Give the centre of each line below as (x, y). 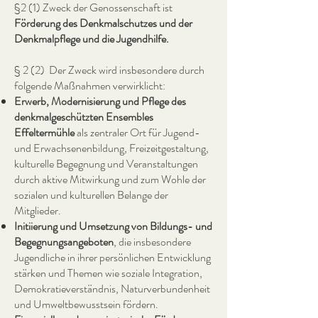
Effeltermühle (45, 132)
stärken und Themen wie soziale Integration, (108, 273)
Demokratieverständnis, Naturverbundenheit (112, 289)
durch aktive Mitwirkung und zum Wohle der (110, 179)
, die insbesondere (152, 242)
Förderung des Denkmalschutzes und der (103, 23)
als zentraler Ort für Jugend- (138, 132)
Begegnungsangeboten (64, 242)
